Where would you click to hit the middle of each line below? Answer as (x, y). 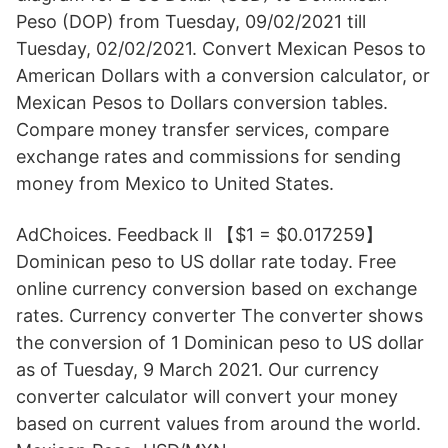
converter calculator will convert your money (207, 396)
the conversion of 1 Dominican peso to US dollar (220, 342)
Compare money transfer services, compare (202, 129)
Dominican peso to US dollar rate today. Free (206, 261)
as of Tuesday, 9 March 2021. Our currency (197, 369)
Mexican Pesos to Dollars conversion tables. (202, 102)
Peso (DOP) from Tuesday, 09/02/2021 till (191, 21)
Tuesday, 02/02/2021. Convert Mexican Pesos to (221, 48)
